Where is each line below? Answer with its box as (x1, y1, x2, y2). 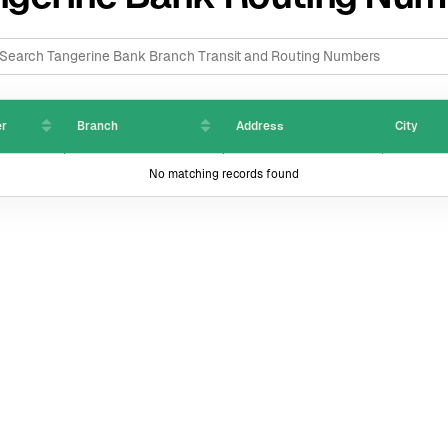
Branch (77, 119, 119, 134)
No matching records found (148, 167, 299, 182)
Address (236, 119, 285, 134)
